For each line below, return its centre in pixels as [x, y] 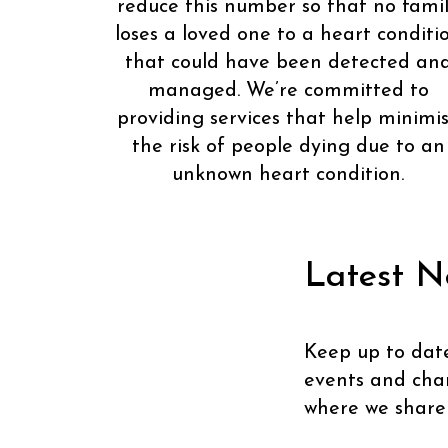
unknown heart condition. [288, 174]
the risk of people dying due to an [288, 146]
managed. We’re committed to [288, 90]
